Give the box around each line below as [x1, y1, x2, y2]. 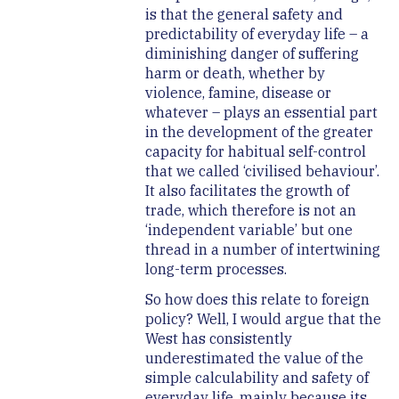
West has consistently [144, 330, 292, 348]
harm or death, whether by [144, 64, 325, 83]
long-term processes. [144, 260, 287, 279]
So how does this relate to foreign [144, 290, 370, 309]
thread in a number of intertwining [144, 240, 380, 259]
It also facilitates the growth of [144, 182, 349, 200]
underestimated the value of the [144, 349, 363, 368]
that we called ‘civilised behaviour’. [144, 162, 379, 181]
